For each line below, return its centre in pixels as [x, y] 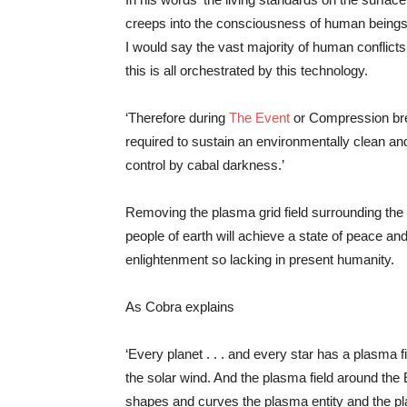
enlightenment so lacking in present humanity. [260, 259]
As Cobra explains [180, 307]
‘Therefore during [177, 118]
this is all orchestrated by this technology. [247, 70]
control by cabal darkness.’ [205, 165]
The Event [259, 118]
